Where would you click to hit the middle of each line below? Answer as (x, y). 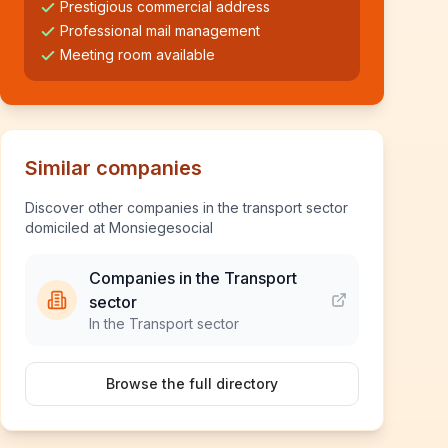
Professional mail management (160, 30)
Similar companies (113, 168)
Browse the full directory (192, 383)
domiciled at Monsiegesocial (119, 227)
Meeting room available (137, 54)
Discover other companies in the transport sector (186, 207)
